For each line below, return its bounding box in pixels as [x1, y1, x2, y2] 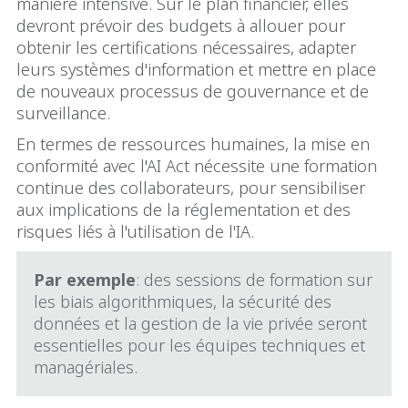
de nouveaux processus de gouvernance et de [16, 80, 369, 103]
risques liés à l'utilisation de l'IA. [16, 220, 254, 243]
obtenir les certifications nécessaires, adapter [16, 36, 356, 59]
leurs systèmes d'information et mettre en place [16, 58, 376, 81]
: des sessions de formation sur [136, 269, 373, 291]
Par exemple [34, 269, 137, 291]
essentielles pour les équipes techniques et [34, 334, 366, 357]
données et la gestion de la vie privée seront [34, 312, 368, 335]
